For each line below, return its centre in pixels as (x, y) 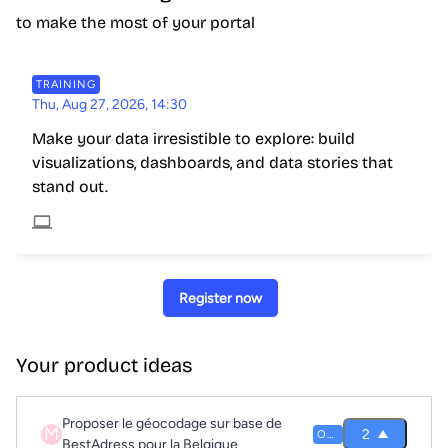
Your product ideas (104, 365)
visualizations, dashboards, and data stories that (212, 162)
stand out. (70, 186)
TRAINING (66, 84)
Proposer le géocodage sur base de (172, 423)
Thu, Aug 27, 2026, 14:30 (109, 104)
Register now (220, 298)
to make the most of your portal (135, 22)
